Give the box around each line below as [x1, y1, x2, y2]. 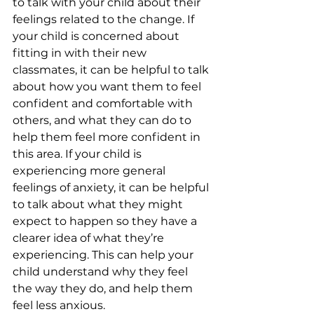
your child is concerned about [13, 29, 182, 43]
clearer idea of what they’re [13, 231, 167, 245]
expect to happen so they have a [13, 214, 200, 228]
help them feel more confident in [13, 130, 203, 144]
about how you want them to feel [13, 80, 204, 93]
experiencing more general [13, 164, 168, 177]
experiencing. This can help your [13, 248, 196, 261]
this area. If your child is [13, 147, 144, 161]
